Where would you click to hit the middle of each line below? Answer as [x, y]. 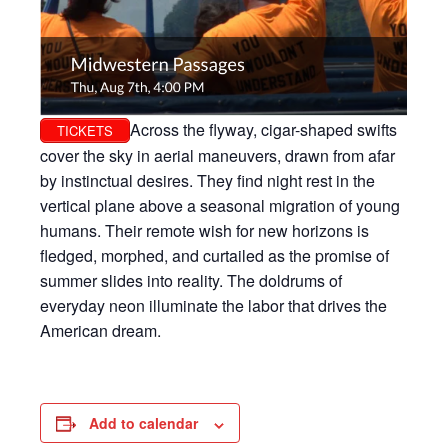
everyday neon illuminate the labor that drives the [213, 306]
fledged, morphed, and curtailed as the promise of [214, 256]
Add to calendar [143, 423]
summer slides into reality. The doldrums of [191, 281]
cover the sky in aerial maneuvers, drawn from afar [217, 156]
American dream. [100, 331]
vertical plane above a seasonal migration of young [220, 206]
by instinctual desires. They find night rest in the [207, 181]
